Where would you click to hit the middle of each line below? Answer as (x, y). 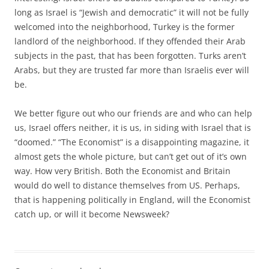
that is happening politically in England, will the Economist (132, 199)
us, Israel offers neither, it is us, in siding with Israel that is (133, 127)
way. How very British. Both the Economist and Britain (122, 171)
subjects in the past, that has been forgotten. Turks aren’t (130, 55)
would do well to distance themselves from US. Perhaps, (127, 185)
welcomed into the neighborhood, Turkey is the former (125, 26)
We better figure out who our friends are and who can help (133, 113)
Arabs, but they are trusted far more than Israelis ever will (132, 70)
